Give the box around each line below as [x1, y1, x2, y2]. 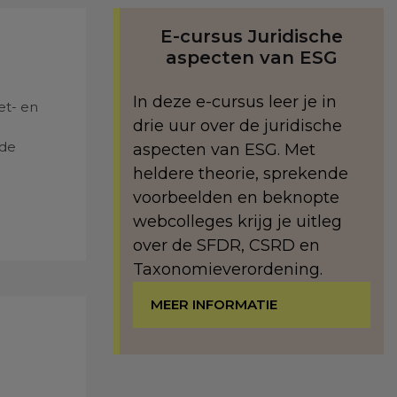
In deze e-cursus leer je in [133, 92, 337, 112]
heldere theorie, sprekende [133, 164, 348, 183]
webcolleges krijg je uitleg [133, 212, 342, 231]
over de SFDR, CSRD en [133, 236, 320, 255]
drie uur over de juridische [133, 116, 342, 136]
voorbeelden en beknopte [133, 188, 339, 207]
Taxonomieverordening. [133, 260, 323, 279]
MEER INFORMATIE [151, 296, 277, 313]
